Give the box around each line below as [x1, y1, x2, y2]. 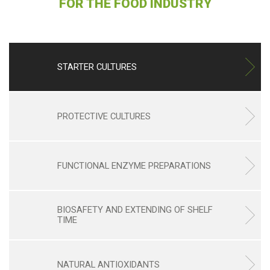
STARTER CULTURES [57, 61, 137, 72]
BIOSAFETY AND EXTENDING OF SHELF [57, 204, 213, 215]
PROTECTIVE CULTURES [57, 110, 151, 122]
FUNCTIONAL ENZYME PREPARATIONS [57, 160, 211, 171]
